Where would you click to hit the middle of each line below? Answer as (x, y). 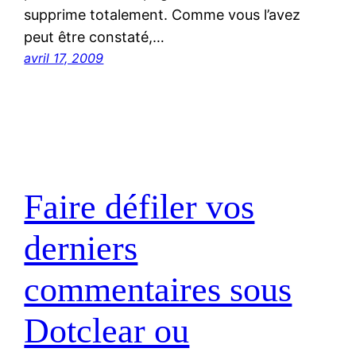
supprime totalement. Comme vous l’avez (163, 15)
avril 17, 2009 (64, 58)
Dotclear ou (107, 331)
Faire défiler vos (139, 207)
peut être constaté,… (95, 37)
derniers (81, 248)
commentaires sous (158, 289)
